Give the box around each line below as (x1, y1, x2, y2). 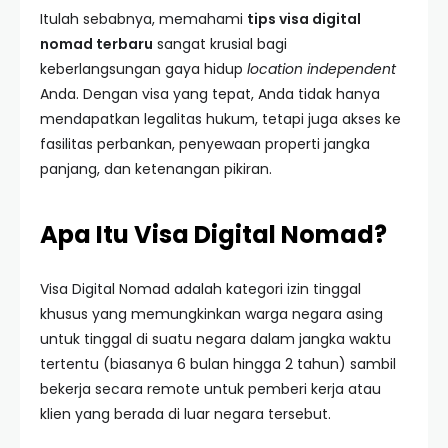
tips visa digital (247, 9, 361, 29)
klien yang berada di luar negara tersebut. (40, 404, 331, 424)
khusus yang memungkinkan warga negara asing (40, 304, 383, 324)
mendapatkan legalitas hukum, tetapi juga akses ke (40, 109, 401, 129)
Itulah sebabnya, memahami (40, 9, 247, 29)
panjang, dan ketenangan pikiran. (40, 159, 272, 179)
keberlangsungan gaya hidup (40, 59, 247, 79)
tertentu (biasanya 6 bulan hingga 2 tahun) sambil (40, 354, 396, 374)
